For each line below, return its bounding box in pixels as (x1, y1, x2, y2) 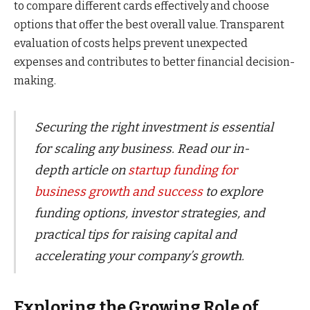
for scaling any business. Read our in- (34, 140, 249, 156)
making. (14, 73, 56, 87)
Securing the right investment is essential (34, 119, 273, 135)
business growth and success (34, 183, 203, 199)
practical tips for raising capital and (34, 226, 237, 242)
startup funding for (127, 162, 237, 178)
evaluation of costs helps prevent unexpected (14, 36, 248, 50)
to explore (202, 183, 263, 199)
